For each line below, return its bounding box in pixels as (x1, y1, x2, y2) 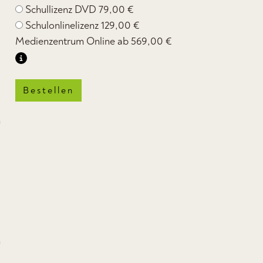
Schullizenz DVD (25, 3, 99, 16)
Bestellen (22, 85, 74, 96)
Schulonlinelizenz (25, 19, 101, 32)
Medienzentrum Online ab (15, 35, 131, 48)
